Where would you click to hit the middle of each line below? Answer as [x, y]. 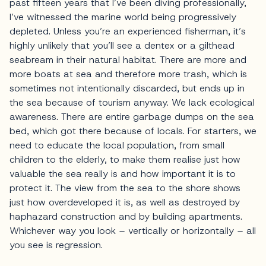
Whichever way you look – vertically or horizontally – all [133, 231]
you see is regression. [56, 245]
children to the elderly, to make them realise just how [125, 160]
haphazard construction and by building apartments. [126, 217]
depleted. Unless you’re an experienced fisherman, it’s [128, 31]
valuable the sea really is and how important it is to [123, 174]
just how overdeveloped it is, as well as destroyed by [125, 202]
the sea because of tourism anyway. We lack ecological [132, 103]
